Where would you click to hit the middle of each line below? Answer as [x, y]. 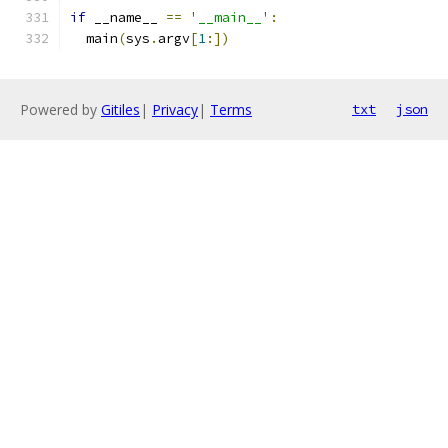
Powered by [60, 109]
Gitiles [120, 109]
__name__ [126, 17]
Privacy [175, 109]
